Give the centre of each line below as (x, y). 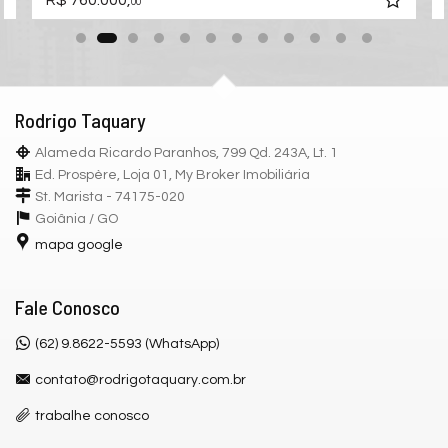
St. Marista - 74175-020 (110, 196)
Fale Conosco (67, 306)
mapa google (79, 244)
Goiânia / (66, 218)
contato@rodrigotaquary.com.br (140, 379)
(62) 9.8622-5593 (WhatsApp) (127, 343)
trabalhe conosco (92, 415)
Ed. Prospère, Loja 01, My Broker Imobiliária (172, 174)
